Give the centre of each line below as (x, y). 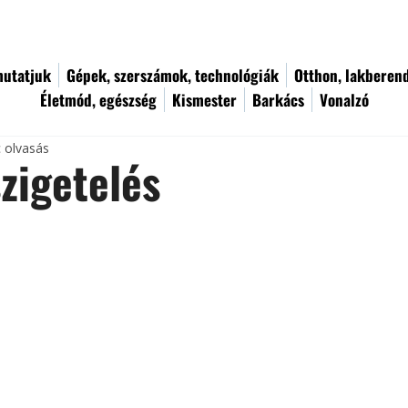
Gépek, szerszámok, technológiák (173, 75)
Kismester (204, 100)
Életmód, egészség (98, 100)
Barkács (278, 100)
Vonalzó (344, 100)
